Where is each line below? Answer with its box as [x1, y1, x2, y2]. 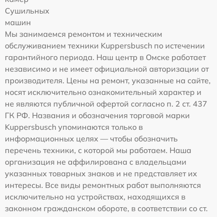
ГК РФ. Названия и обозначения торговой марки [5, 110, 190, 120]
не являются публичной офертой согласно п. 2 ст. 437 [5, 99, 207, 108]
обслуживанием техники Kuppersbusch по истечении [5, 41, 205, 50]
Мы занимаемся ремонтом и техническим [5, 29, 162, 39]
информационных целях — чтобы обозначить [5, 134, 178, 143]
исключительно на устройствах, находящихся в [5, 192, 186, 201]
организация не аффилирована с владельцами [5, 157, 186, 167]
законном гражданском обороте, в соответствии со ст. [5, 203, 208, 213]
